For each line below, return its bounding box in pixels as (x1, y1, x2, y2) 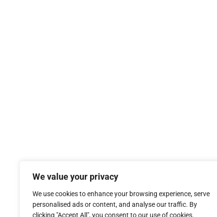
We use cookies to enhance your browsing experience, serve (32, 190, 210, 198)
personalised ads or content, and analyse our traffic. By (32, 201, 197, 208)
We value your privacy (32, 171, 118, 182)
